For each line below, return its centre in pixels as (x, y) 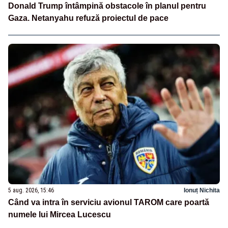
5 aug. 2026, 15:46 (31, 191)
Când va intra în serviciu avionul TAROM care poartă (109, 203)
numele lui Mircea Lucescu (60, 215)
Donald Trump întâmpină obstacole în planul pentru (107, 6)
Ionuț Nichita (202, 191)
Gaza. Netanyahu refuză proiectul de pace (88, 18)
